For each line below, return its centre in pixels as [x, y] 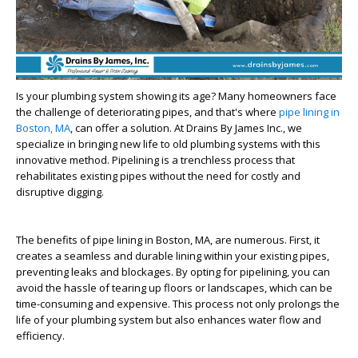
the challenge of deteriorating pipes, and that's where [147, 111]
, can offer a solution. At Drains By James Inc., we [186, 127]
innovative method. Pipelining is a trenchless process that [155, 159]
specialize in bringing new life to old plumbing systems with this [168, 143]
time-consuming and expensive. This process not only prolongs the [178, 303]
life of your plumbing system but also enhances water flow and [169, 319]
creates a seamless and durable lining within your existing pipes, [173, 255]
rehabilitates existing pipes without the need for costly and [158, 175]
